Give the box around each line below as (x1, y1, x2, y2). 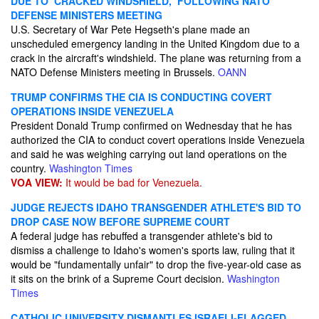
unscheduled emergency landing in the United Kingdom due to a (11, 36, 300, 51)
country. (11, 161, 49, 175)
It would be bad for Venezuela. (63, 175, 202, 189)
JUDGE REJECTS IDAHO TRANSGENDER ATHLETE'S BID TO (11, 200, 301, 214)
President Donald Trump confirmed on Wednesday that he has (11, 118, 292, 132)
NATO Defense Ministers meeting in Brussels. (11, 65, 218, 79)
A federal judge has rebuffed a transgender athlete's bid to (11, 229, 273, 243)
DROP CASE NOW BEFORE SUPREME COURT (11, 214, 230, 229)
